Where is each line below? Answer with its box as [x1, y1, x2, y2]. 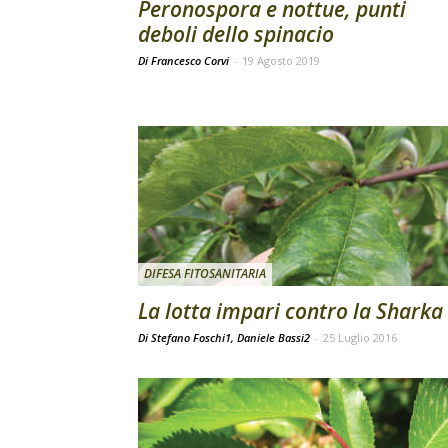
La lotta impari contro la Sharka [138, 297, 443, 325]
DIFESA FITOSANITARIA [144, 265, 266, 282]
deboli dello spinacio [138, 20, 334, 48]
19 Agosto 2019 [242, 53, 320, 68]
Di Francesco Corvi [138, 53, 232, 68]
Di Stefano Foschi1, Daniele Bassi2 [138, 330, 313, 345]
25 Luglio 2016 [323, 330, 397, 345]
